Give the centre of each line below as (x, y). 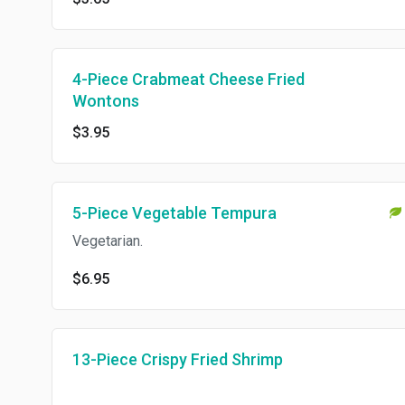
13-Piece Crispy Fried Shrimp (178, 359)
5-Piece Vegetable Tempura (174, 213)
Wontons (106, 101)
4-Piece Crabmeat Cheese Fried (188, 79)
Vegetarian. (108, 241)
